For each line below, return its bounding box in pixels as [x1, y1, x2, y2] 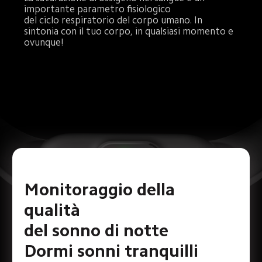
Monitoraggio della [24, 180, 180, 198]
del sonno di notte [24, 221, 169, 239]
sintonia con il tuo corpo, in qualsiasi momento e [24, 26, 236, 37]
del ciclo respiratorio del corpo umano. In [24, 15, 205, 26]
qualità [24, 201, 85, 219]
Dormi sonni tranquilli [24, 242, 199, 260]
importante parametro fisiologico [24, 4, 174, 15]
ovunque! [24, 37, 64, 48]
